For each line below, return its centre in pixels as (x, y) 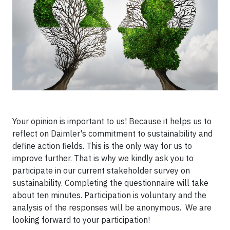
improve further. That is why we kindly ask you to (103, 158)
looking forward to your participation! (81, 220)
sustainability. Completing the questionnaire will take (110, 183)
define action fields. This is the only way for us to (102, 146)
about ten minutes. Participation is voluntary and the (109, 195)
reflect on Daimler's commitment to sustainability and (112, 133)
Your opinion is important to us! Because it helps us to (112, 121)
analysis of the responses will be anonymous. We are (112, 207)
